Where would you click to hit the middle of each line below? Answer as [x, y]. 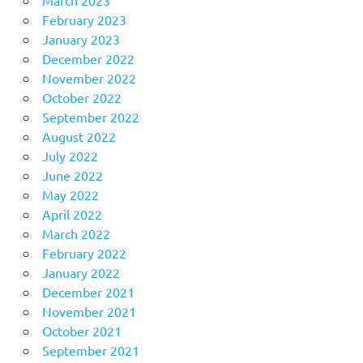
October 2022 [81, 97]
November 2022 [89, 77]
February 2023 [84, 19]
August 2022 [79, 136]
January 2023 [81, 38]
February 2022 [84, 252]
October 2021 [81, 330]
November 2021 [89, 311]
